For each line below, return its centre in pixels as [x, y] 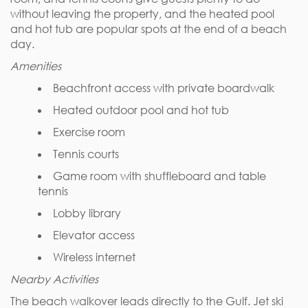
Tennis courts [86, 154]
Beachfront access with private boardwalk [164, 88]
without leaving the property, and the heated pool [142, 14]
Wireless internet [94, 257]
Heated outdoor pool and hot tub [141, 110]
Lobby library [87, 213]
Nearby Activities [54, 279]
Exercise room [89, 132]
